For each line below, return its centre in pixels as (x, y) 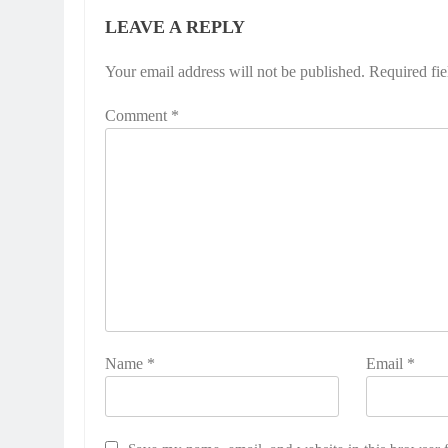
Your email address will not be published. (235, 71)
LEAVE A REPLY (175, 26)
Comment (138, 115)
